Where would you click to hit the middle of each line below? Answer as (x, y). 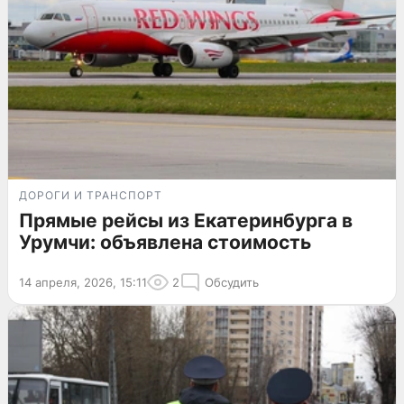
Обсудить (232, 282)
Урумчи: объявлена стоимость (165, 242)
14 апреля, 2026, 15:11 (83, 282)
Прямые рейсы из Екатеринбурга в (186, 220)
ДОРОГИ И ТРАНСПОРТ (91, 195)
